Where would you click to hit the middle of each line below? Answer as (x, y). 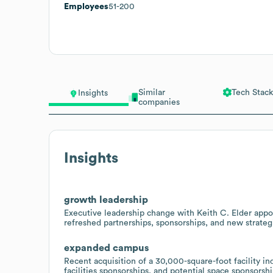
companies (159, 102)
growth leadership (106, 200)
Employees (86, 6)
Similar (151, 92)
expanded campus (106, 248)
